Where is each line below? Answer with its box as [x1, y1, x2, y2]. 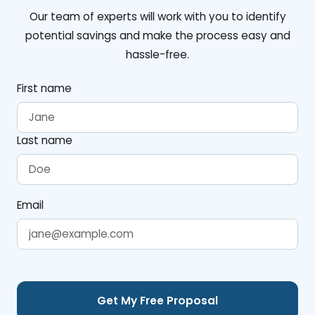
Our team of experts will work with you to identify [29, 8, 286, 24]
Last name [17, 132, 72, 148]
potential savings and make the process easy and [25, 27, 290, 43]
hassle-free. [126, 46, 189, 62]
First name [17, 80, 72, 96]
